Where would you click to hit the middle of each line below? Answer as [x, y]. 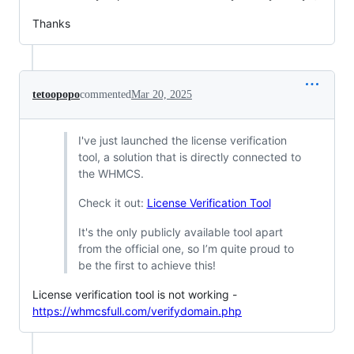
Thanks [51, 23]
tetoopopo [56, 94]
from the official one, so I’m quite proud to [186, 248]
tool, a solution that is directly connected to [189, 156]
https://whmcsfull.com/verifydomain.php [137, 311]
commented [105, 94]
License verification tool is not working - [135, 294]
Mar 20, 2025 [162, 94]
